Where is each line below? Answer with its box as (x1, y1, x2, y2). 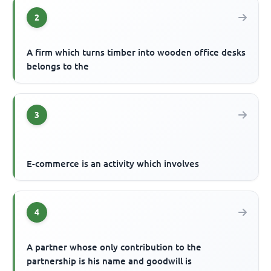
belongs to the (27, 60, 90, 71)
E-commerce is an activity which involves (27, 158, 200, 169)
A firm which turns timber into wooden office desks (27, 47, 246, 57)
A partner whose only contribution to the (27, 241, 202, 252)
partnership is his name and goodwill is (27, 255, 192, 266)
